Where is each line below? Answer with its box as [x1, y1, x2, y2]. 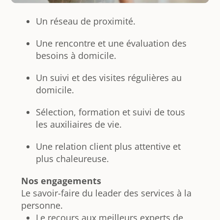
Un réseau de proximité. [35, 15, 136, 27]
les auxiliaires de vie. [35, 118, 122, 130]
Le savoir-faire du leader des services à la [21, 187, 192, 199]
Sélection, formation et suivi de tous [35, 106, 185, 118]
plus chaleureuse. [35, 152, 109, 165]
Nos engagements [21, 174, 101, 187]
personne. [21, 199, 63, 211]
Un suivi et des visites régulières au [35, 71, 182, 83]
